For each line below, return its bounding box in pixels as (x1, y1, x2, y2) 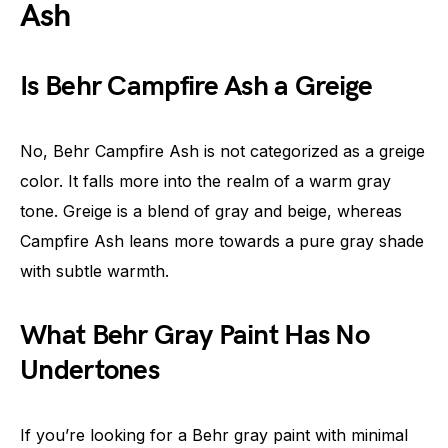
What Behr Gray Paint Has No (20, 318, 370, 352)
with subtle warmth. (20, 260, 169, 281)
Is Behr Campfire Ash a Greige (20, 69, 373, 103)
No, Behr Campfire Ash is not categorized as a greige (20, 140, 425, 161)
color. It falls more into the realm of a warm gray (20, 170, 391, 191)
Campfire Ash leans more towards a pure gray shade (20, 230, 424, 251)
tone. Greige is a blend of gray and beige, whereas (20, 200, 402, 221)
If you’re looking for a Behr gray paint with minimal (20, 424, 408, 445)
